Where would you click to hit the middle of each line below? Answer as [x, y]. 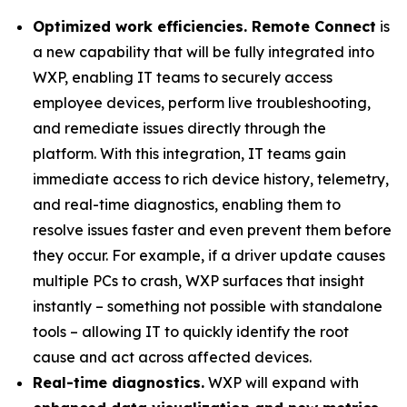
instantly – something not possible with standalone [208, 306]
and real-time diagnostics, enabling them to [187, 204]
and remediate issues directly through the [179, 128]
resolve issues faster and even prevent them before [212, 230]
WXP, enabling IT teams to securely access [183, 77]
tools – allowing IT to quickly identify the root [191, 332]
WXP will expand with [282, 382]
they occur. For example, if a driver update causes [209, 255]
